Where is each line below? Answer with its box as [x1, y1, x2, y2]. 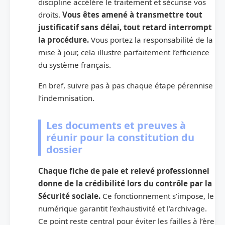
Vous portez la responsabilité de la [91, 35, 213, 45]
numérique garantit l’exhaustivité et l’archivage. [38, 203, 207, 214]
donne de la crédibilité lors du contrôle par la [38, 178, 212, 189]
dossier [46, 143, 82, 157]
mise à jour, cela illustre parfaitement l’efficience [38, 47, 209, 58]
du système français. [38, 60, 113, 70]
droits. [38, 10, 60, 20]
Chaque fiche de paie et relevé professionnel [38, 166, 209, 176]
